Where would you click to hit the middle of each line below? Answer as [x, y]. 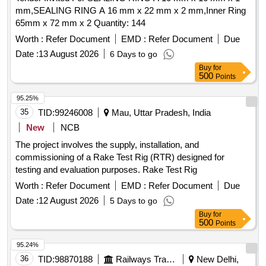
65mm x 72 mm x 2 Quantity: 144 [120, 23]
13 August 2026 [69, 54]
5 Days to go [134, 201]
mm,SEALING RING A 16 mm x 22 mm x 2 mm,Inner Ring [131, 11]
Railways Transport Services [171, 259]
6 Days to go [134, 54]
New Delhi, [216, 259]
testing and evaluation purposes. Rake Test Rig [106, 170]
